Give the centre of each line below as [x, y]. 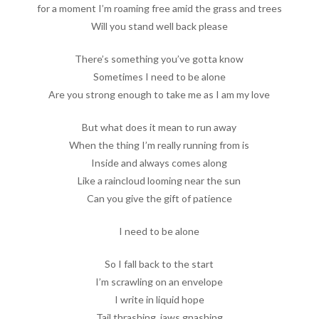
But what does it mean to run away [159, 127]
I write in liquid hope [159, 299]
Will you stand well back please [159, 26]
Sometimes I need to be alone [159, 76]
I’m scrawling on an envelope [159, 281]
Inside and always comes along [159, 162]
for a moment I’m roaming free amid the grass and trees [159, 8]
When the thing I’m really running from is [159, 145]
